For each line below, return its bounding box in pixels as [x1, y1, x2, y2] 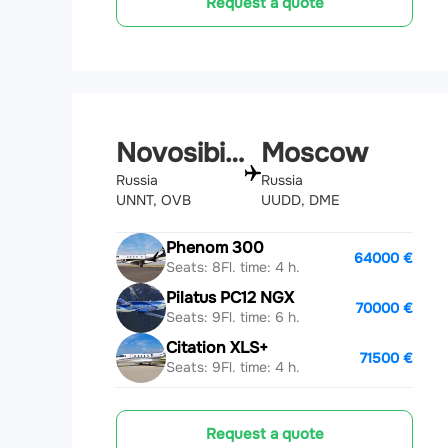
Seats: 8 [166, 258, 221, 276]
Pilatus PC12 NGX [166, 287, 294, 308]
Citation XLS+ [166, 337, 268, 358]
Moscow [260, 136, 368, 171]
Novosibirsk [225, 136, 244, 171]
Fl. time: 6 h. [221, 308, 300, 326]
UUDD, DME [260, 190, 340, 209]
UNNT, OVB [116, 190, 191, 209]
